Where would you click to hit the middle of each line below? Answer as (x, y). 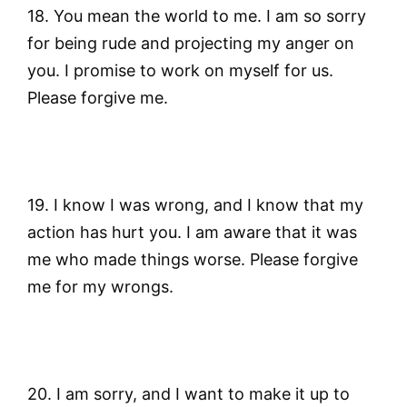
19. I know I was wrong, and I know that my (195, 204)
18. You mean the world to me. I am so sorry (197, 16)
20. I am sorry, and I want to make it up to (189, 393)
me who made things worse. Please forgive (193, 259)
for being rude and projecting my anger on (191, 44)
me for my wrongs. (100, 286)
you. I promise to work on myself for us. (180, 71)
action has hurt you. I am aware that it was (192, 232)
